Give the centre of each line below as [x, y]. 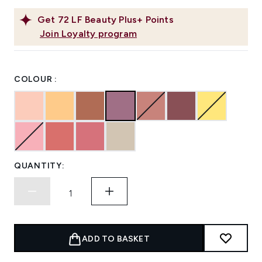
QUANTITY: [39, 166]
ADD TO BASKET [116, 239]
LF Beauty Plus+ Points [123, 20]
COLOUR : [36, 80]
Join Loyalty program [88, 34]
